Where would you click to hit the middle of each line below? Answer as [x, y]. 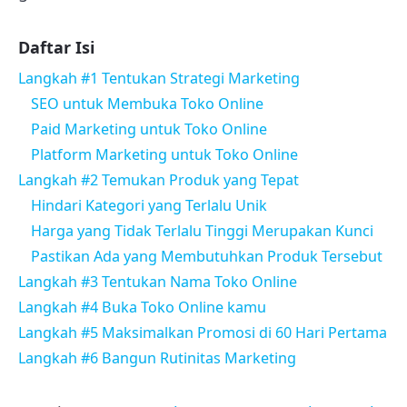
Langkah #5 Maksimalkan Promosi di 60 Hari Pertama [203, 333]
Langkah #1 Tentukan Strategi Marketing [159, 79]
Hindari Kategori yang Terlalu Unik [149, 206]
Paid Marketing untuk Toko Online [149, 129]
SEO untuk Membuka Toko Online [147, 104]
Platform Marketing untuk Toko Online [164, 155]
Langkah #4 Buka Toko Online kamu [142, 308]
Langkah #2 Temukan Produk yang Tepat [159, 180]
